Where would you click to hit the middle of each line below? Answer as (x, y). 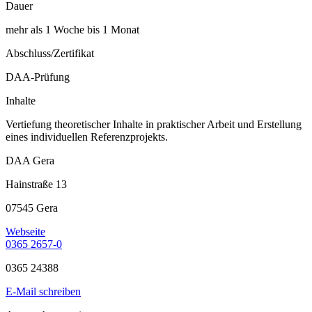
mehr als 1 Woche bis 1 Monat (72, 30)
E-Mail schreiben (43, 292)
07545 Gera (32, 208)
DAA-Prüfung (38, 77)
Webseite (25, 232)
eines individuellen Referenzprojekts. (87, 137)
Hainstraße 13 (36, 185)
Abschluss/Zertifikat (50, 54)
